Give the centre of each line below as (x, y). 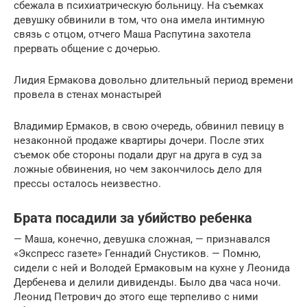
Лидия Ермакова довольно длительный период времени (153, 80)
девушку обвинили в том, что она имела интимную (139, 20)
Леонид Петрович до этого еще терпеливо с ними (136, 296)
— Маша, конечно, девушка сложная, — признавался (142, 239)
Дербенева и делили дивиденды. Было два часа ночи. (147, 282)
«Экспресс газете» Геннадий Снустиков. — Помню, (137, 253)
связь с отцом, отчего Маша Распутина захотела (132, 34)
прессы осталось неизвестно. (87, 183)
